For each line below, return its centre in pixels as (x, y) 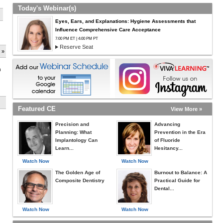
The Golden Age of (78, 172)
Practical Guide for (177, 180)
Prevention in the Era (180, 132)
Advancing (167, 124)
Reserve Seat (76, 47)
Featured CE (37, 109)
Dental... (164, 188)
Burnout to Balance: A (181, 172)
